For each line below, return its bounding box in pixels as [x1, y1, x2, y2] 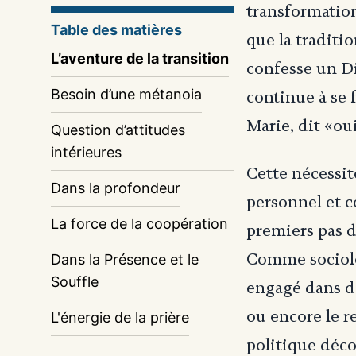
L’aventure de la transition [51, 50, 229, 67]
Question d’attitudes [51, 122, 185, 138]
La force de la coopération [51, 215, 228, 232]
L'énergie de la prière [51, 309, 189, 326]
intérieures [51, 144, 122, 161]
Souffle [51, 273, 99, 290]
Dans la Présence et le [51, 251, 199, 268]
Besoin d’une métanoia [51, 86, 202, 103]
